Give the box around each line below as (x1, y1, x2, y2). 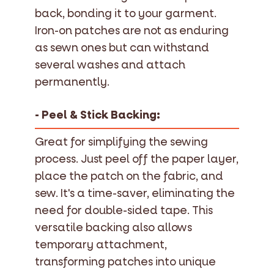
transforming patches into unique (35, 255, 216, 270)
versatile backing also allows (35, 221, 192, 235)
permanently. (35, 75, 109, 89)
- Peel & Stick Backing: (35, 107, 160, 122)
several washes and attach (35, 57, 185, 72)
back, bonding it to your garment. (35, 6, 217, 21)
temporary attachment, (35, 238, 167, 253)
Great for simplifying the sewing (35, 135, 208, 150)
